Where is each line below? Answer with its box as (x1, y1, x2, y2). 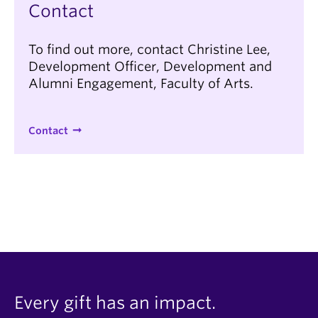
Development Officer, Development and (28, 59, 272, 74)
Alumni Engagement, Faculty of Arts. (28, 76, 253, 91)
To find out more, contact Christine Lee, (28, 42, 270, 57)
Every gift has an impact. (14, 292, 216, 313)
